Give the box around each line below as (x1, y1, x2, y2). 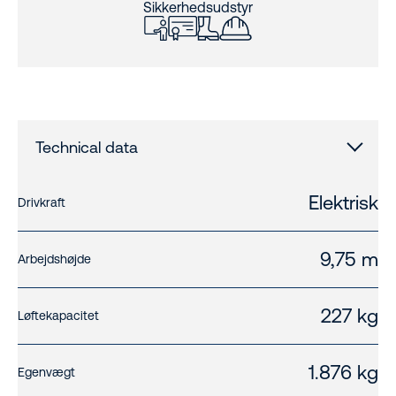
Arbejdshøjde (18, 252, 91, 267)
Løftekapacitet (18, 308, 99, 324)
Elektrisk (308, 192, 378, 215)
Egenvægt (18, 365, 75, 380)
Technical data (35, 138, 138, 157)
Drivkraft (18, 195, 65, 210)
